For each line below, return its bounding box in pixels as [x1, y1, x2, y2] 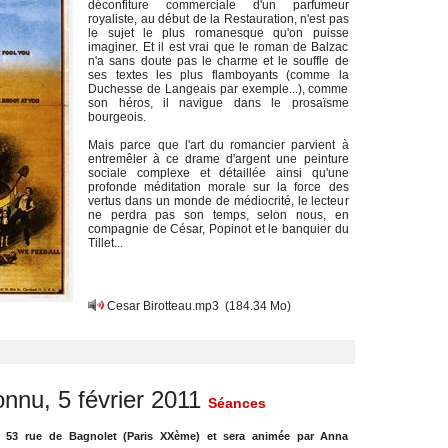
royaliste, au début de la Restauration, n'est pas [88, 12, 349, 26]
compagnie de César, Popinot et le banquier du [88, 222, 349, 236]
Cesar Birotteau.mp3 [104, 299, 223, 313]
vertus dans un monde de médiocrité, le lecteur [88, 194, 349, 208]
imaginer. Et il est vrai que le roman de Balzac [88, 40, 349, 54]
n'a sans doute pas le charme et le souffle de [88, 54, 349, 68]
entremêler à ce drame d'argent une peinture [88, 152, 349, 166]
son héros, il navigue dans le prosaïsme [88, 96, 349, 110]
